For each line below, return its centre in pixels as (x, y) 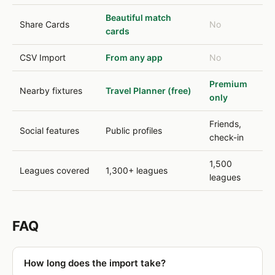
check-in (227, 137)
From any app (134, 57)
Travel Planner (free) (149, 91)
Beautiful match (138, 17)
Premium (228, 84)
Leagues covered (55, 170)
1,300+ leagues (137, 170)
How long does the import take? (95, 263)
